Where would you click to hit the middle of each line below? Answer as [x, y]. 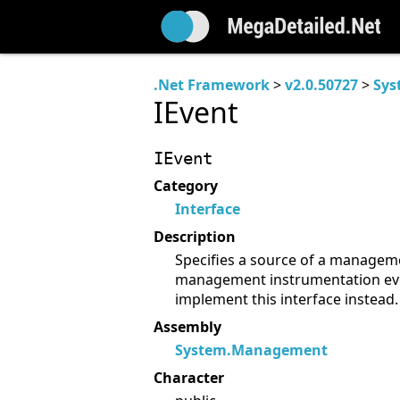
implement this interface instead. [287, 300]
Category [186, 186]
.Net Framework [212, 85]
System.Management [251, 350]
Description [195, 236]
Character [189, 377]
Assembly [187, 326]
